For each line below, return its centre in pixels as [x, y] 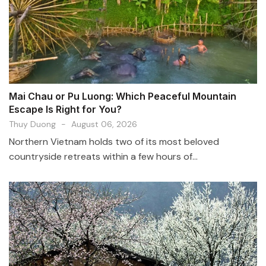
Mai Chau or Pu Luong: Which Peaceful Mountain [123, 96]
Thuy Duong [32, 124]
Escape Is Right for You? [65, 109]
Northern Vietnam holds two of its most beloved [114, 141]
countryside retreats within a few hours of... [103, 156]
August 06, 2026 [104, 124]
